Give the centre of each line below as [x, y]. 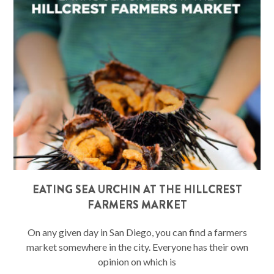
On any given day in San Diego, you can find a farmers [137, 232]
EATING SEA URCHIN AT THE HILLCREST [137, 189]
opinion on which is [137, 261]
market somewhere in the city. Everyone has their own [137, 246]
